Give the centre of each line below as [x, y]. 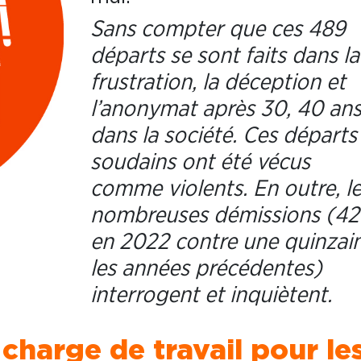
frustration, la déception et [218, 83]
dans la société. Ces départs [224, 136]
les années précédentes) [207, 269]
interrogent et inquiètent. [212, 295]
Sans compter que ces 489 [218, 29]
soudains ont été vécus [201, 162]
